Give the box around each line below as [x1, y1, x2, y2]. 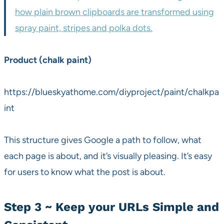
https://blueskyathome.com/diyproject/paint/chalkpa [4, 86, 219, 98]
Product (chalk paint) [4, 54, 91, 66]
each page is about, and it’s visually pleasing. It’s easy [4, 150, 212, 162]
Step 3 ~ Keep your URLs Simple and [4, 200, 219, 214]
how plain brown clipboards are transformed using [15, 6, 214, 18]
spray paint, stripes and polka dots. [15, 22, 152, 34]
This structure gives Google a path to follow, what [4, 134, 201, 146]
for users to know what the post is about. [4, 166, 165, 178]
